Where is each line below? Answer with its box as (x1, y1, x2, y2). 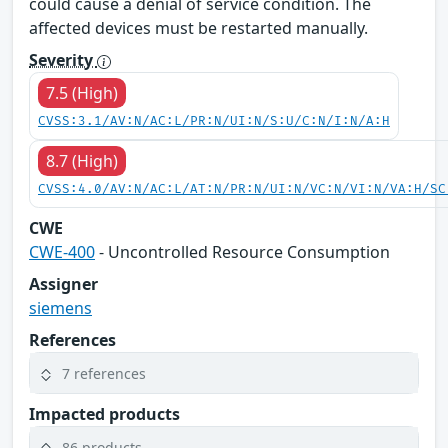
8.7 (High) (46, 150, 118, 173)
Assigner (29, 273, 98, 296)
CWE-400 (29, 241, 95, 264)
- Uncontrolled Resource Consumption (95, 241, 390, 264)
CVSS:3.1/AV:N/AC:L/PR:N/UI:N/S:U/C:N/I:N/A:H (38, 114, 390, 130)
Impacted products (29, 403, 180, 426)
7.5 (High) (46, 82, 118, 105)
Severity (29, 49, 97, 72)
